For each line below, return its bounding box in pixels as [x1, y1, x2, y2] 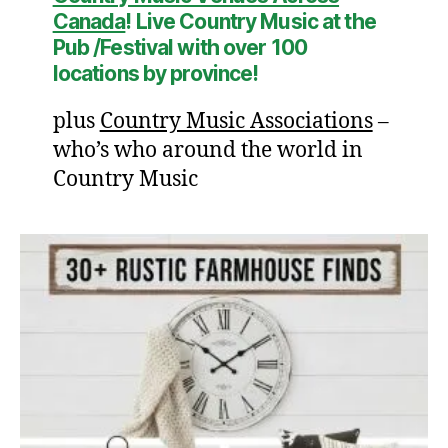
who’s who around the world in [52, 137, 363, 165]
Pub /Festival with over [52, 35, 271, 61]
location [52, 61, 128, 87]
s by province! [127, 61, 259, 87]
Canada [52, 9, 126, 35]
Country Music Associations [99, 108, 373, 136]
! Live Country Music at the [125, 9, 376, 35]
